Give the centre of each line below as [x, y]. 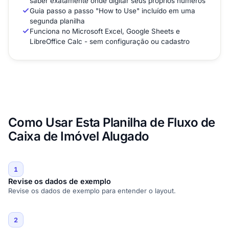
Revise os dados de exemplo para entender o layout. [92, 191]
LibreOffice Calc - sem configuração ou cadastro [110, 42]
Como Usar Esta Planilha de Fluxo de [112, 123]
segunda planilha [57, 21]
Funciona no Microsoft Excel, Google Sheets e [105, 31]
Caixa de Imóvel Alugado [79, 136]
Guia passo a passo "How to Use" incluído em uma [112, 11]
